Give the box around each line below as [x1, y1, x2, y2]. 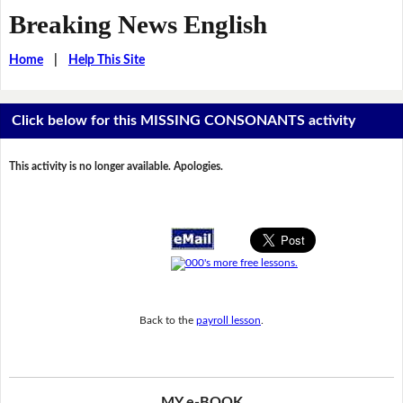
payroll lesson [196, 314, 261, 326]
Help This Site [67, 53, 145, 67]
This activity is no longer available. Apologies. [8, 161, 223, 173]
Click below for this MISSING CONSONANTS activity [12, 113, 356, 129]
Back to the [139, 314, 196, 326]
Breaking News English [8, 9, 267, 39]
